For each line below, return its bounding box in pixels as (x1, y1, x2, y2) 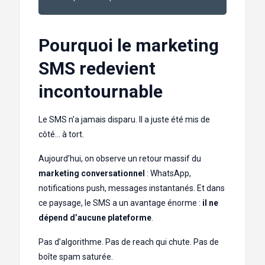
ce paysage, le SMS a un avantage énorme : (38, 198, 202, 208)
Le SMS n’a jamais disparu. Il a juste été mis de (38, 115, 210, 125)
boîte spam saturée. (38, 252, 113, 262)
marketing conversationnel (38, 169, 145, 179)
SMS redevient (38, 58, 156, 79)
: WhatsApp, (145, 169, 191, 179)
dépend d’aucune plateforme (38, 213, 151, 223)
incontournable (38, 81, 163, 102)
